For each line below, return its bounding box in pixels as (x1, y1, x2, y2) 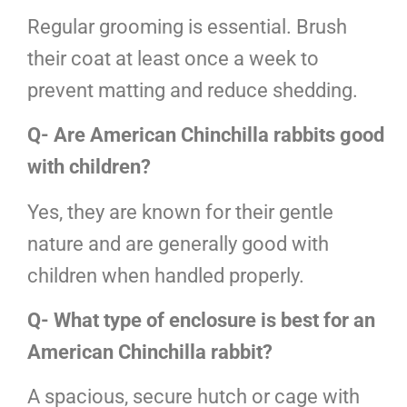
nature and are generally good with (27, 232, 329, 255)
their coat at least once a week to (27, 46, 319, 70)
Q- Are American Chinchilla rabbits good (27, 124, 384, 147)
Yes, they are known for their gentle (27, 200, 333, 223)
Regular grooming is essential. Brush (27, 15, 347, 38)
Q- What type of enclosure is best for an (27, 309, 375, 333)
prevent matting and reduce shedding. (27, 78, 358, 102)
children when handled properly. (27, 263, 304, 287)
